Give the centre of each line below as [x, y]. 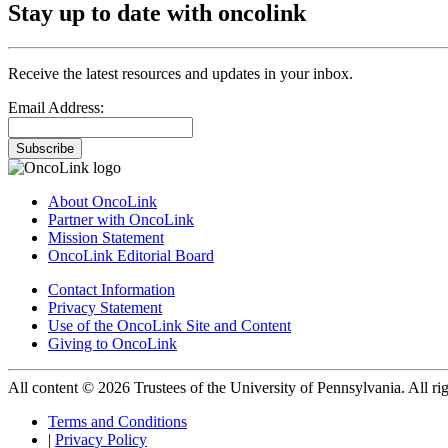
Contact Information [111, 289]
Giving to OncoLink [112, 343]
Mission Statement [106, 237]
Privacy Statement [105, 307]
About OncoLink [102, 201]
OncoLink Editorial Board [131, 255]
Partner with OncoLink [121, 219]
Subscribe [45, 148]
